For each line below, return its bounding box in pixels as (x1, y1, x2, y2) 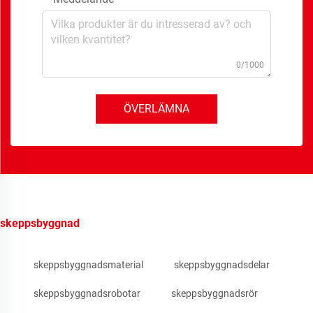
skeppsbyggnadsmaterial (34, 259, 143, 271)
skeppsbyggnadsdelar (174, 259, 270, 271)
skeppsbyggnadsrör (171, 288, 258, 300)
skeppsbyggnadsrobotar (34, 288, 140, 300)
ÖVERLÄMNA (124, 102, 189, 116)
